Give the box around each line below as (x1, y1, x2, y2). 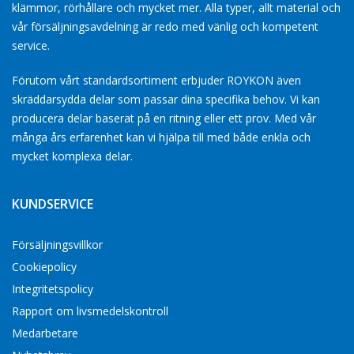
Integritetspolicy (12, 281, 93, 296)
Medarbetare (12, 326, 78, 341)
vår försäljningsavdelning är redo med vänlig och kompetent (12, 19, 318, 34)
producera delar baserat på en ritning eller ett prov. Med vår (12, 111, 316, 126)
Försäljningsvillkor (12, 237, 103, 252)
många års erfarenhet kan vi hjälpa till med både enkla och (12, 130, 311, 145)
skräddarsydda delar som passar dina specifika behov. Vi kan (12, 92, 320, 107)
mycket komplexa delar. (12, 149, 133, 164)
